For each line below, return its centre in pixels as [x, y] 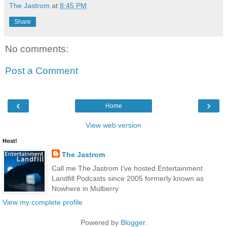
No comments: [37, 49]
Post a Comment [42, 71]
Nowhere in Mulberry [85, 188]
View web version [113, 125]
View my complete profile [43, 202]
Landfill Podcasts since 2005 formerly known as [127, 178]
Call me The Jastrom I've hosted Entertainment [127, 168]
